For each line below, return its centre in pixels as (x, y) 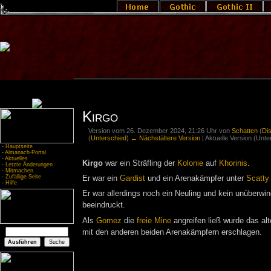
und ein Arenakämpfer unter (195, 179)
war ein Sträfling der (140, 163)
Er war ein (101, 179)
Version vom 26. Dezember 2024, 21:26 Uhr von (160, 130)
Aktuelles (16, 158)
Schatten (245, 130)
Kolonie (190, 163)
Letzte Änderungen (29, 165)
